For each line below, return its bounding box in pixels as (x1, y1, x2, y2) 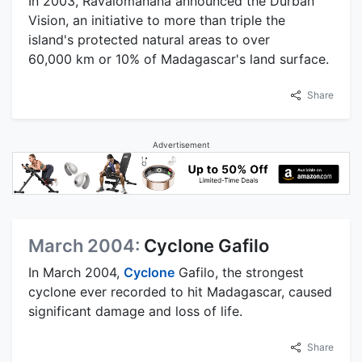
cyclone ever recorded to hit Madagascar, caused (28, 283, 332, 300)
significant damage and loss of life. (28, 302, 242, 319)
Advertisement (152, 139, 210, 149)
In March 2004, (28, 263, 124, 280)
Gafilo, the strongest (175, 263, 304, 280)
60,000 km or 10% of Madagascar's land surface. (28, 50, 329, 67)
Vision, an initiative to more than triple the (28, 11, 285, 28)
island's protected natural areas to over (28, 31, 270, 48)
